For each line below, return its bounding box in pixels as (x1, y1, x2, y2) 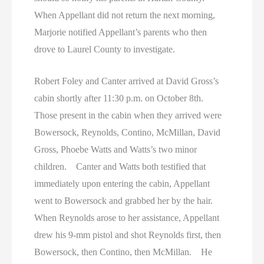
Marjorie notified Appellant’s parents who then (34, 27, 207, 37)
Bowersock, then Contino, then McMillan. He (34, 247, 213, 258)
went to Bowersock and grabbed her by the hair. (34, 196, 220, 206)
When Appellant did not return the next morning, (34, 9, 216, 20)
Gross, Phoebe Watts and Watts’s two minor (34, 144, 197, 155)
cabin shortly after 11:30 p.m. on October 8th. (34, 93, 211, 104)
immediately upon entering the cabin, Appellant (34, 179, 210, 189)
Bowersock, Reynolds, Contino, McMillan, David (34, 127, 221, 138)
